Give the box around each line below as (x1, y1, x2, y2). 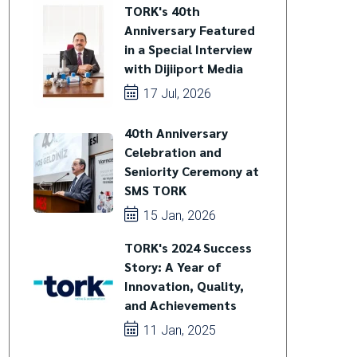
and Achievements (124, 296, 237, 313)
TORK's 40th (124, 2, 200, 19)
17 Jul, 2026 (139, 86, 211, 101)
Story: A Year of (124, 258, 222, 275)
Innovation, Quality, (124, 277, 244, 294)
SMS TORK (124, 182, 186, 198)
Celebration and (124, 143, 222, 160)
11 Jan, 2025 (139, 323, 216, 338)
